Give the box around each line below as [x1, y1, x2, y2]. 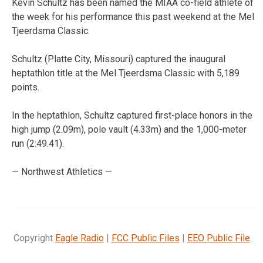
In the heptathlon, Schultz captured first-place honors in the [12, 109, 252, 121]
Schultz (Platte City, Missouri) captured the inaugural [12, 53, 225, 65]
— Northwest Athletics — [12, 166, 112, 177]
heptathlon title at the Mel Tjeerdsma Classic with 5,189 [12, 67, 240, 79]
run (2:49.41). [12, 137, 64, 149]
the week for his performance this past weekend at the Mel [12, 11, 254, 22]
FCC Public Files [111, 232, 180, 244]
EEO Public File [187, 232, 250, 244]
